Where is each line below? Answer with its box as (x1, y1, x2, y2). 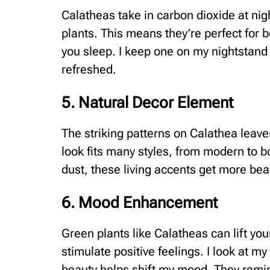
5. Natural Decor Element (61, 93, 233, 112)
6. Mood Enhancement (61, 193, 218, 212)
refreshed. (61, 62, 116, 77)
